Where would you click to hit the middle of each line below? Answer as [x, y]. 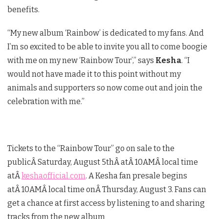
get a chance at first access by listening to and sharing [106, 203]
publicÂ [22, 162]
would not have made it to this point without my [94, 74]
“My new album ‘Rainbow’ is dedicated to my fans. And [106, 33]
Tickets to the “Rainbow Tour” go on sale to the [91, 148]
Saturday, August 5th [76, 162]
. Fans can [189, 189]
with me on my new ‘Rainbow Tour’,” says [81, 60]
